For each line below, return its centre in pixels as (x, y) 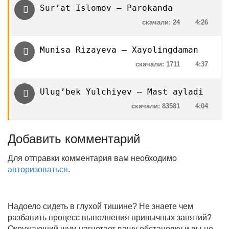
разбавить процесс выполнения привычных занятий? (110, 217)
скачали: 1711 (158, 64)
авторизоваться (38, 169)
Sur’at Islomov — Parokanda (106, 8)
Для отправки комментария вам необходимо (92, 158)
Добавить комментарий (74, 139)
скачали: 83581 (156, 106)
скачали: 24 (161, 22)
